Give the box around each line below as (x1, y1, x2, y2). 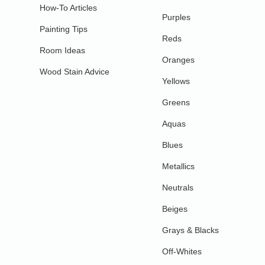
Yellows (162, 76, 190, 86)
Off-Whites (162, 246, 202, 256)
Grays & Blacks (162, 225, 219, 235)
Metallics (162, 161, 195, 171)
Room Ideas (40, 45, 86, 55)
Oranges (162, 54, 195, 64)
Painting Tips (40, 24, 88, 34)
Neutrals (162, 182, 194, 192)
